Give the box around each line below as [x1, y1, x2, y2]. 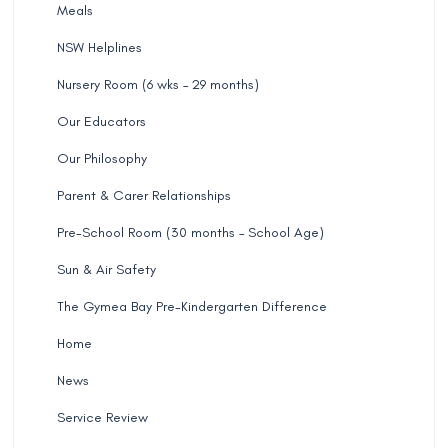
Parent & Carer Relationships [56, 187, 231, 205]
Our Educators [56, 113, 146, 131]
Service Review [56, 409, 148, 427]
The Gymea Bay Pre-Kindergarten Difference [56, 298, 327, 316]
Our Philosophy [56, 150, 147, 168]
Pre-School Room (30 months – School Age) [56, 224, 324, 242]
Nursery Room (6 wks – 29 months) [56, 76, 259, 94]
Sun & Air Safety [56, 261, 156, 279]
